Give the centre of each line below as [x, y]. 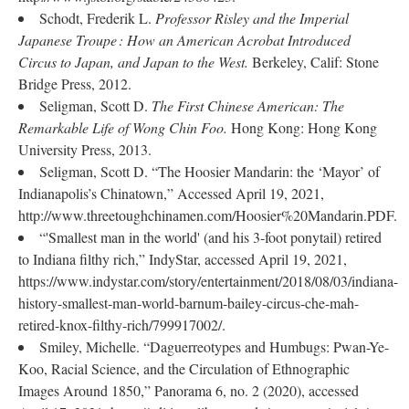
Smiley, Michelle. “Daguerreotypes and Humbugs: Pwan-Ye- [214, 346]
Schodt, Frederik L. [97, 18]
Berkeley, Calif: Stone [314, 62]
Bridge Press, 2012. [75, 84]
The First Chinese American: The [248, 105]
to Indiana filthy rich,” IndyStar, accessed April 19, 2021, [183, 259]
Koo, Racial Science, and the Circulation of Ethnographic [184, 368]
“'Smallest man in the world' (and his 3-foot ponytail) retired [210, 237]
